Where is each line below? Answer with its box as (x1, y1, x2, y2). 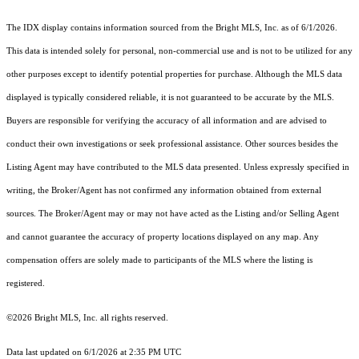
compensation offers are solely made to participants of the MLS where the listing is (6, 256, 313, 265)
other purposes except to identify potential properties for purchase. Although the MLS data (6, 70, 342, 79)
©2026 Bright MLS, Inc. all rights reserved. (6, 313, 168, 323)
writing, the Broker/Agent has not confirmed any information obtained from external (6, 186, 321, 196)
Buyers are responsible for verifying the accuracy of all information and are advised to (6, 116, 327, 126)
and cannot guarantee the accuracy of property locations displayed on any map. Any (6, 232, 319, 242)
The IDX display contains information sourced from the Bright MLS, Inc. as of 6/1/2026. (6, 23, 337, 33)
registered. (6, 279, 45, 288)
